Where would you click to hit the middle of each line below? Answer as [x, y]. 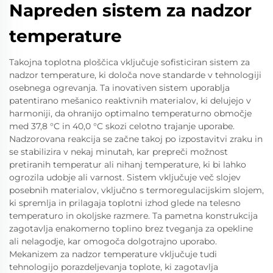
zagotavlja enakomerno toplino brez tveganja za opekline [131, 229]
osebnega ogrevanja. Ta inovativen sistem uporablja [119, 88]
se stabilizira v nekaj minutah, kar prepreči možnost [119, 152]
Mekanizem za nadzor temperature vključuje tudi [113, 254]
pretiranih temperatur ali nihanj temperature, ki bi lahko [128, 165]
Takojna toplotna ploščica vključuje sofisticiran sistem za [129, 62]
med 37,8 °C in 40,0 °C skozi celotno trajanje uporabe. [122, 126]
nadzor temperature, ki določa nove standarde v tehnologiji [135, 75]
